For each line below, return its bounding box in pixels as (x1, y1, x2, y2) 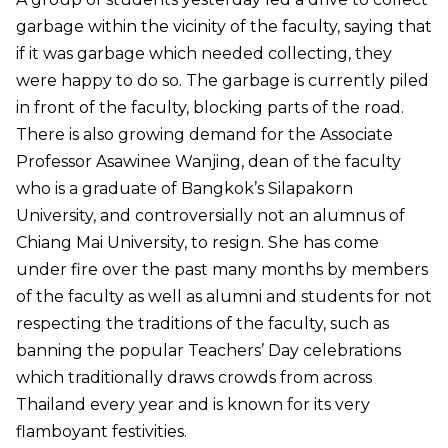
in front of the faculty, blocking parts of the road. (16, 97, 404, 117)
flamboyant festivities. (16, 421, 187, 441)
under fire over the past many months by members (16, 259, 428, 279)
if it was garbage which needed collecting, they (16, 43, 392, 63)
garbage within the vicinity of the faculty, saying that (16, 16, 432, 36)
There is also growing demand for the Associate (16, 124, 393, 144)
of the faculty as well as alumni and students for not (16, 286, 432, 306)
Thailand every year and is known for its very (16, 394, 370, 414)
